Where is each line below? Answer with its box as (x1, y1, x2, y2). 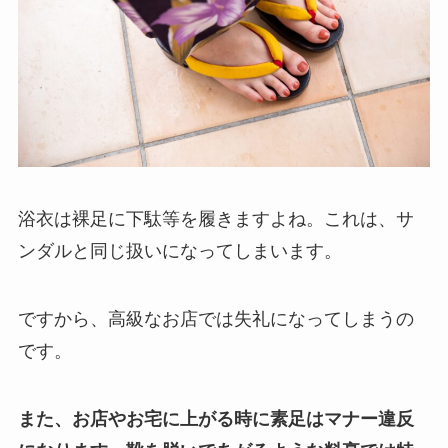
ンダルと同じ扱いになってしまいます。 (17, 241, 342, 262)
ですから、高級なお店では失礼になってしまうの (17, 308, 414, 329)
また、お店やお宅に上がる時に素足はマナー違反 (17, 408, 414, 429)
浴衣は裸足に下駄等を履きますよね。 (17, 209, 324, 230)
